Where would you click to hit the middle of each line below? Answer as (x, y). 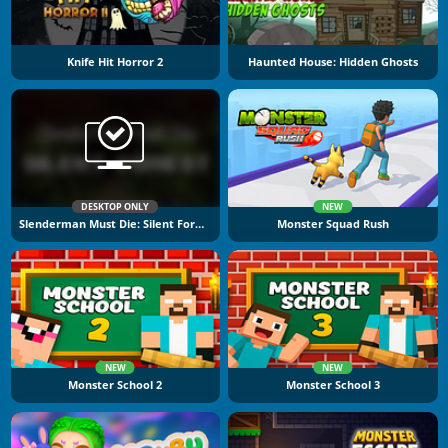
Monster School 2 (115, 385)
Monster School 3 (332, 385)
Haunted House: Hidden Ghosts (332, 62)
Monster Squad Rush (332, 223)
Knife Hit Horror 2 (115, 62)
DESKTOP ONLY (115, 206)
